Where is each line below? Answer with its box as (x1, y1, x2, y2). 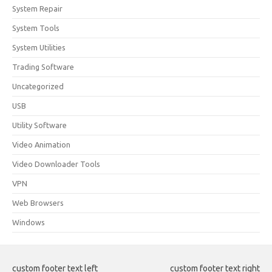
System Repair (12, 4, 63, 13)
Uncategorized (12, 82, 64, 90)
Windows (12, 218, 45, 226)
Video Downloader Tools (12, 160, 100, 168)
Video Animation (12, 140, 70, 149)
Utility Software (12, 121, 67, 129)
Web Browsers (12, 199, 64, 207)
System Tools (12, 24, 59, 32)
